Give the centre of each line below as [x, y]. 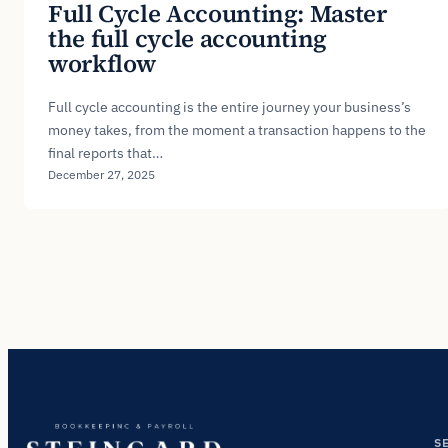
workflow [102, 63]
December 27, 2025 [101, 174]
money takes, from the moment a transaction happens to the [237, 129]
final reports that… [105, 152]
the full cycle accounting [188, 38]
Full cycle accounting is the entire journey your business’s [229, 106]
